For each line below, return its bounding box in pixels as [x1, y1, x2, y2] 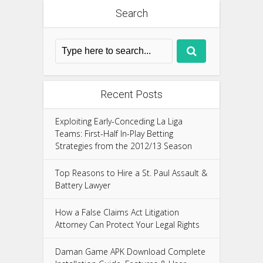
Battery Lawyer [55, 179, 110, 191]
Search [115, 6, 148, 19]
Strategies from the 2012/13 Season [55, 140, 192, 151]
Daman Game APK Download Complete [55, 245, 205, 257]
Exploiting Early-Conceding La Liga [55, 115, 183, 127]
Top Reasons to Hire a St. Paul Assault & [55, 167, 207, 178]
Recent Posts [100, 87, 163, 100]
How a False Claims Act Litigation [55, 206, 179, 218]
